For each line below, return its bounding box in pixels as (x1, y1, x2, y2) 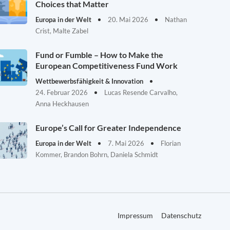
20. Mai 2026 (108, 15, 150, 24)
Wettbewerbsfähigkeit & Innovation (35, 77, 145, 85)
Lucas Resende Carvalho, (104, 88, 178, 97)
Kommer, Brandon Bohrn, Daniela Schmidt (35, 150, 159, 159)
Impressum (118, 211, 153, 220)
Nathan (165, 15, 187, 24)
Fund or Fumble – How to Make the (35, 50, 164, 60)
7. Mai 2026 (108, 139, 146, 147)
